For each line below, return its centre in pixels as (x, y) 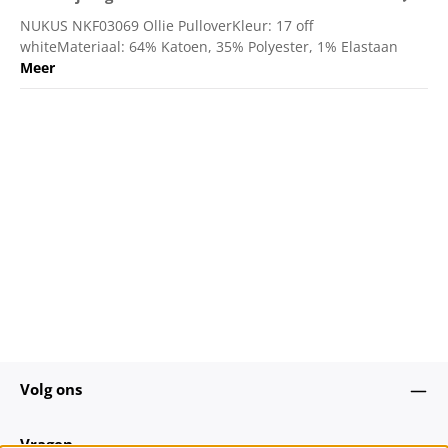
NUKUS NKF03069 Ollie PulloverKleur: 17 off (166, 26)
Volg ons (51, 389)
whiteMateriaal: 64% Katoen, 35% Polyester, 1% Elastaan (209, 47)
